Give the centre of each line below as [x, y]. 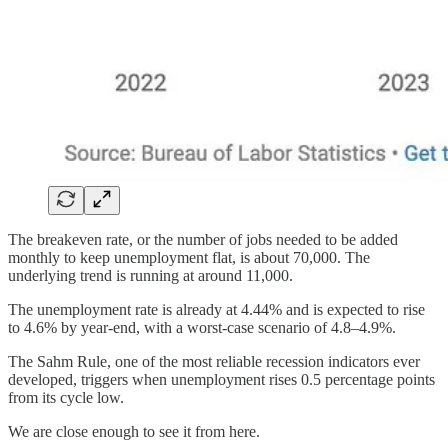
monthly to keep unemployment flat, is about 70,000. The [189, 258]
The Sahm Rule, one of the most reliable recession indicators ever [214, 362]
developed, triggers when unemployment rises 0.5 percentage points [221, 380]
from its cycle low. [66, 398]
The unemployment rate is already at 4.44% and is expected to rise [216, 310]
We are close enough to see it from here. [134, 432]
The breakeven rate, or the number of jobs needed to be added [203, 240]
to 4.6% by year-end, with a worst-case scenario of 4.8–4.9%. [202, 328]
